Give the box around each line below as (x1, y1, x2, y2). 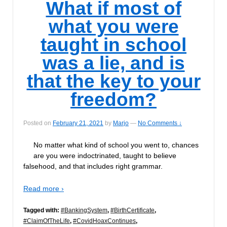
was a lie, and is (42, 52, 185, 73)
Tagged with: (23, 207, 61, 214)
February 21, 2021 (53, 120, 103, 127)
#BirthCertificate (110, 207, 155, 214)
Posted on (23, 120, 53, 127)
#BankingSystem (61, 207, 107, 214)
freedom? (70, 89, 157, 110)
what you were (48, 16, 179, 37)
